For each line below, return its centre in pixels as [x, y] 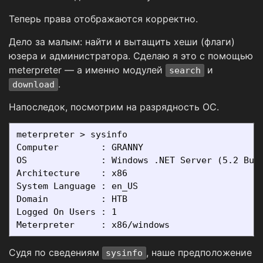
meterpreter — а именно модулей [87, 70]
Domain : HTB [72, 199]
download [33, 85]
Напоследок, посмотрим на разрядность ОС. [114, 107]
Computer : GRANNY [80, 148]
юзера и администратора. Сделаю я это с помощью [131, 56]
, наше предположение [199, 253]
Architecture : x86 [72, 173]
